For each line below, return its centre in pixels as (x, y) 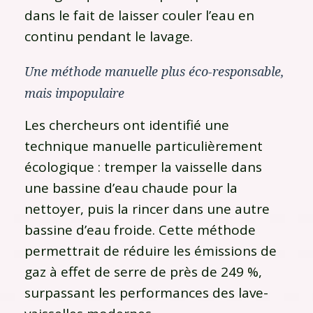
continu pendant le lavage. (109, 36)
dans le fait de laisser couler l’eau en (139, 15)
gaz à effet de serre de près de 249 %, (143, 271)
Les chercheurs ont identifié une (127, 125)
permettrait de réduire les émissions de (151, 250)
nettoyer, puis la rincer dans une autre (147, 209)
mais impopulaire (74, 93)
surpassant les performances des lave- (146, 292)
